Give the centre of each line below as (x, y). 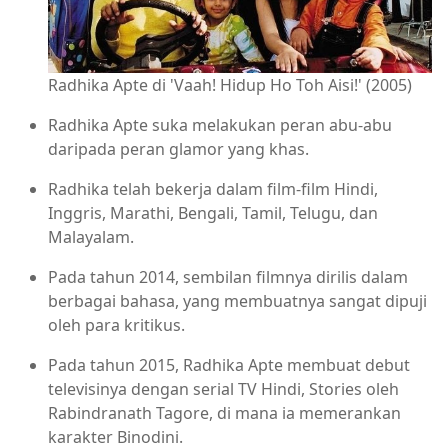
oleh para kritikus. (116, 324)
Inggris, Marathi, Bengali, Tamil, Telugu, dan (213, 212)
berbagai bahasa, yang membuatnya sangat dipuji (237, 300)
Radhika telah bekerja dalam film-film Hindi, (213, 188)
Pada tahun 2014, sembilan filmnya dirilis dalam (228, 276)
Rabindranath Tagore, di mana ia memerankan (224, 412)
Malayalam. (91, 236)
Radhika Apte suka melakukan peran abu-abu (220, 124)
